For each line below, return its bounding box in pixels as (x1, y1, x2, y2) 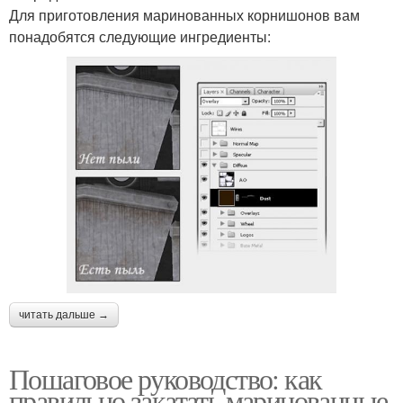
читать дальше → (19, 308, 109, 321)
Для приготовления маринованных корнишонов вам (9, 4, 360, 25)
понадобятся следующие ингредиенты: (9, 25, 271, 47)
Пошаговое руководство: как (9, 358, 322, 398)
